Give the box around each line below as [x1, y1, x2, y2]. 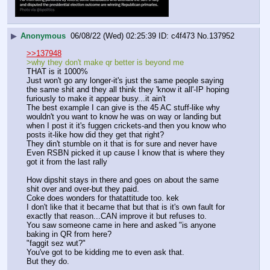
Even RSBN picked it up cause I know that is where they [27, 148, 225, 157]
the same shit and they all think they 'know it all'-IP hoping [27, 84, 229, 94]
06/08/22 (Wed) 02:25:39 [71, 31, 156, 41]
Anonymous [20, 31, 66, 41]
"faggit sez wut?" [27, 239, 86, 248]
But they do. [27, 257, 69, 266]
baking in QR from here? [27, 230, 111, 239]
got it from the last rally [27, 157, 107, 166]
